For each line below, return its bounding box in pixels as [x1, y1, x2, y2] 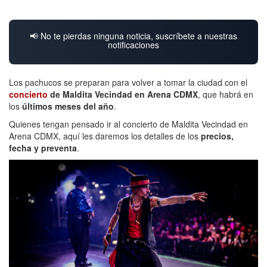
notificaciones [108, 38, 159, 51]
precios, [201, 129, 234, 142]
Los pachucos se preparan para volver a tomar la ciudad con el [9, 76, 247, 88]
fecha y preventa [9, 141, 77, 154]
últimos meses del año [22, 100, 114, 112]
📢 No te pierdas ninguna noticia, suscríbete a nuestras [30, 29, 237, 42]
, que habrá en [198, 88, 253, 100]
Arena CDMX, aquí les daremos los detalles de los [9, 129, 201, 142]
